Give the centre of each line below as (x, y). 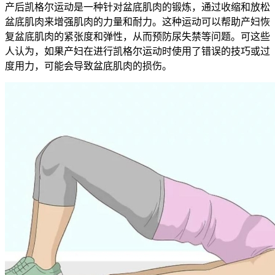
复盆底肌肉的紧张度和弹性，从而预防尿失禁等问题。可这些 (137, 36)
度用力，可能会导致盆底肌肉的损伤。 (88, 66)
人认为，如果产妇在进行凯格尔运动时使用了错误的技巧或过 (137, 51)
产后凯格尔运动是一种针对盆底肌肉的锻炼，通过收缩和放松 (137, 7)
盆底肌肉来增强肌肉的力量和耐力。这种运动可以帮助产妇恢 (137, 21)
